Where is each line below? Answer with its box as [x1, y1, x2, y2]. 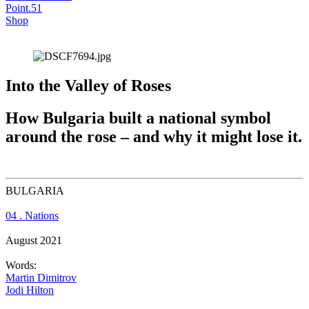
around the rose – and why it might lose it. [6, 128, 302, 146]
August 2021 [6, 235, 62, 247]
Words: [6, 259, 37, 272]
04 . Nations [6, 210, 59, 222]
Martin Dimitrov [6, 272, 77, 284]
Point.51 [6, 2, 42, 14]
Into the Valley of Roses [6, 77, 171, 95]
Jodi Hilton [6, 284, 54, 297]
